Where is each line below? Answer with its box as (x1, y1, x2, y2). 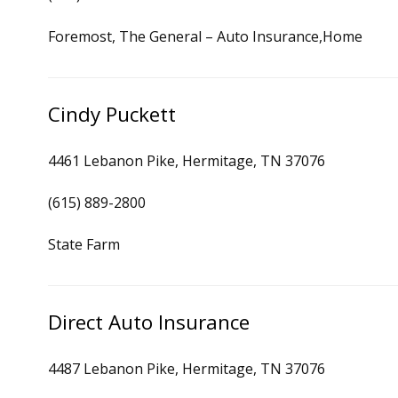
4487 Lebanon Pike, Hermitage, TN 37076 (48, 359, 325, 378)
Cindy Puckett (48, 100, 176, 128)
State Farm (48, 235, 120, 254)
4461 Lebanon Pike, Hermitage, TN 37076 (48, 151, 325, 171)
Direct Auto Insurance (48, 308, 250, 336)
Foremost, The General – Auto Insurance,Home (48, 27, 362, 46)
